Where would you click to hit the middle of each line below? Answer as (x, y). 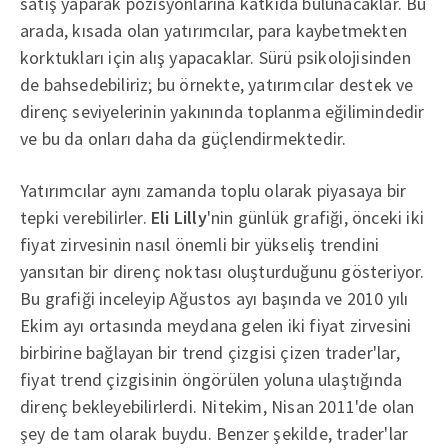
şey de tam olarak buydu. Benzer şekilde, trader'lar (214, 433)
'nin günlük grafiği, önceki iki (315, 217)
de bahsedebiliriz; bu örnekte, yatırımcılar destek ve (217, 84)
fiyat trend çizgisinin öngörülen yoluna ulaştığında (211, 379)
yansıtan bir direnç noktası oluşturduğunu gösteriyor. (222, 271)
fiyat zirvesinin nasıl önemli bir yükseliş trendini (200, 244)
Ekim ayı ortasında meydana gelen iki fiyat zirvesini (216, 325)
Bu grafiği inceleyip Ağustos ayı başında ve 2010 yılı (214, 298)
